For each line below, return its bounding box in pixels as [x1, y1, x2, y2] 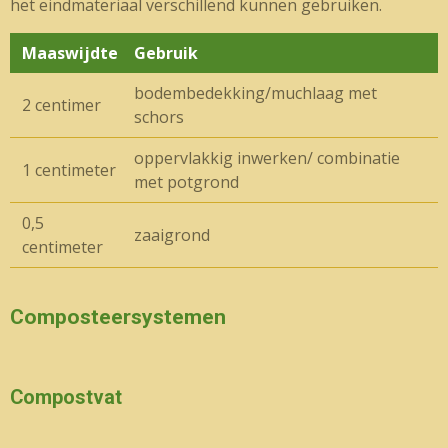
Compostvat [10, 386, 122, 409]
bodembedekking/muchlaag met [134, 82, 377, 104]
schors [134, 106, 184, 128]
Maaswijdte [22, 42, 118, 64]
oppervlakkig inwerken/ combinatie [134, 147, 400, 169]
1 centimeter [22, 159, 116, 181]
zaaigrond [134, 224, 210, 246]
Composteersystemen [10, 305, 226, 329]
